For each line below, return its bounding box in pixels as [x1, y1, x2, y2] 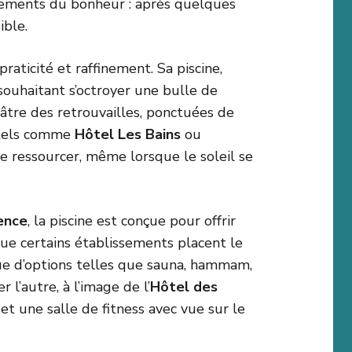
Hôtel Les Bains [75, 125, 181, 145]
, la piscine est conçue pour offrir [27, 211, 236, 231]
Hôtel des [150, 277, 218, 297]
